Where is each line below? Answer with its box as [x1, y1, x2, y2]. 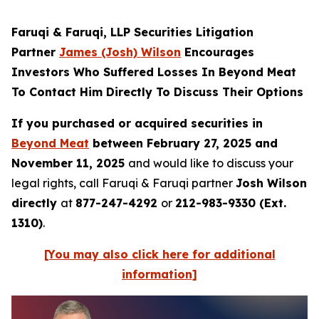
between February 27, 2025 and [89, 136, 278, 150]
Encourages [181, 45, 254, 59]
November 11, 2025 [11, 156, 128, 170]
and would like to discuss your [128, 156, 293, 170]
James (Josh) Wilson [59, 45, 181, 59]
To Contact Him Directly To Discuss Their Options [11, 85, 303, 99]
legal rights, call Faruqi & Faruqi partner [11, 176, 236, 190]
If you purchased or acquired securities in [11, 116, 263, 130]
